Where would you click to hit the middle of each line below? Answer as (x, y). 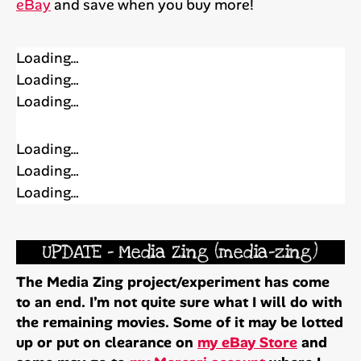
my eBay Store (247, 342)
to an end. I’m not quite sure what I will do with (179, 302)
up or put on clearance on (107, 342)
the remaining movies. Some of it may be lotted (180, 322)
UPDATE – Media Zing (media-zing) (180, 252)
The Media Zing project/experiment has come (173, 282)
